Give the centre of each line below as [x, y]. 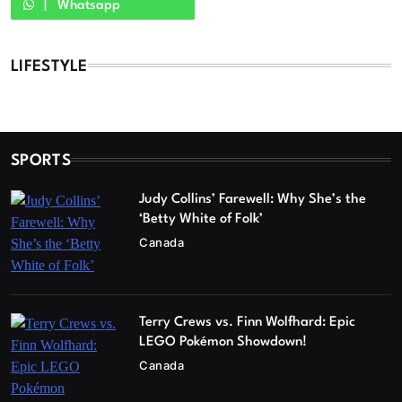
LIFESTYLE [49, 67]
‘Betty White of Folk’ [201, 220]
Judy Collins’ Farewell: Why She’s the [253, 200]
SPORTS [41, 162]
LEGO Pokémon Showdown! [223, 343]
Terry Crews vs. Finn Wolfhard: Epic [248, 323]
